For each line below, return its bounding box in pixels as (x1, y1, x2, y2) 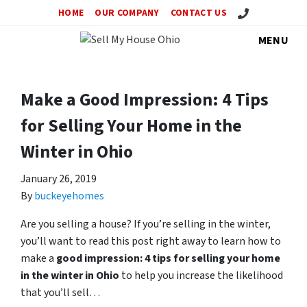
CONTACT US (170, 6, 227, 19)
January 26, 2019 (21, 171, 97, 186)
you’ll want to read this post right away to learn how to (21, 234, 281, 249)
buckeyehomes (34, 188, 104, 204)
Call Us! (237, 5, 267, 19)
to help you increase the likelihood (119, 268, 283, 283)
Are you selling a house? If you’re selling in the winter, (21, 217, 271, 232)
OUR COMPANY (95, 6, 160, 19)
